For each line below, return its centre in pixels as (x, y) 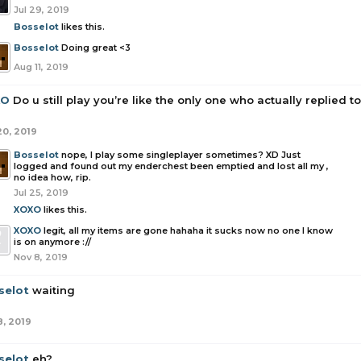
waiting (54, 290)
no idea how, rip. (52, 177)
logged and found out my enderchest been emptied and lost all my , (171, 166)
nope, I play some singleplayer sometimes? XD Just (181, 155)
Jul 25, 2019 (41, 193)
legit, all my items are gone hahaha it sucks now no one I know (188, 230)
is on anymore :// (52, 242)
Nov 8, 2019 (41, 257)
